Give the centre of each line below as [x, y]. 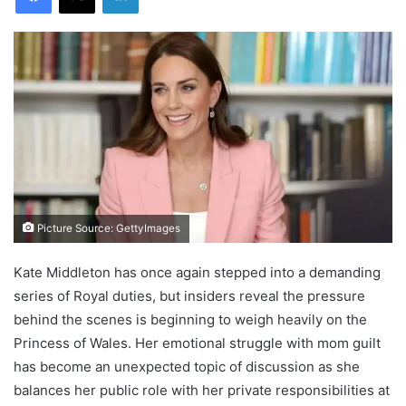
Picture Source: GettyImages [107, 228]
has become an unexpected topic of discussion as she [187, 366]
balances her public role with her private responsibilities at [202, 390]
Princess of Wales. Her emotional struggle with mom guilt [197, 343]
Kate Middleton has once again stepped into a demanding [197, 272]
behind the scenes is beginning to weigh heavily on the [190, 319]
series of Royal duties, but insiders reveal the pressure [189, 295]
